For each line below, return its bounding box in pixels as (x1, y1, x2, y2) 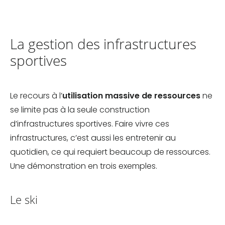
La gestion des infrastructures (10, 34, 196, 54)
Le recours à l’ (10, 90, 62, 102)
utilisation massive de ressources (62, 90, 200, 102)
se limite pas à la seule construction (10, 104, 150, 116)
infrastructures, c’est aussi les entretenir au (10, 132, 176, 144)
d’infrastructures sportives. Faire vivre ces (10, 118, 169, 130)
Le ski (10, 192, 38, 208)
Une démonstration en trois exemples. (10, 160, 159, 172)
